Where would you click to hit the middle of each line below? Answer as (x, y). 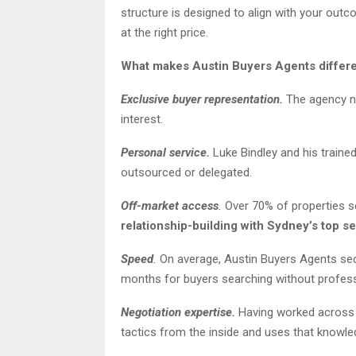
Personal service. (165, 152)
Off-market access (170, 205)
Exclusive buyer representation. (202, 99)
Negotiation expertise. (178, 312)
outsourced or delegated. (186, 172)
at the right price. (164, 32)
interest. (142, 119)
